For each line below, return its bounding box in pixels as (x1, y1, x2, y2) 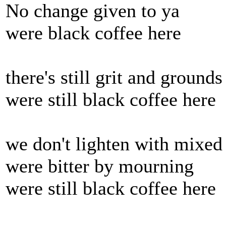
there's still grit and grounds (6, 67, 222, 88)
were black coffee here (6, 22, 181, 43)
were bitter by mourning (6, 155, 194, 177)
